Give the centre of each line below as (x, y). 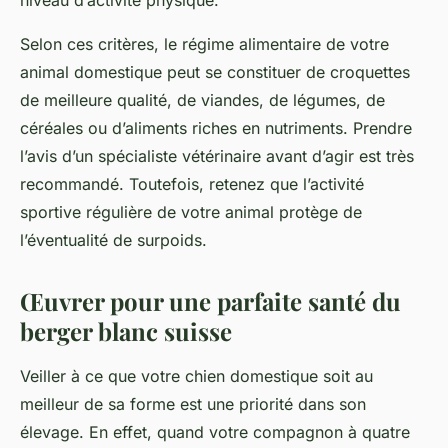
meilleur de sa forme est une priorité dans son (193, 404)
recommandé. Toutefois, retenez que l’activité (192, 184)
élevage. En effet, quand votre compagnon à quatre (215, 432)
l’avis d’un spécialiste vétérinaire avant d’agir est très (217, 156)
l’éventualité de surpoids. (113, 240)
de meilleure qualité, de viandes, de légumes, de (202, 100)
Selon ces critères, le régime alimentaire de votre (204, 44)
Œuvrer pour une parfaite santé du (210, 301)
